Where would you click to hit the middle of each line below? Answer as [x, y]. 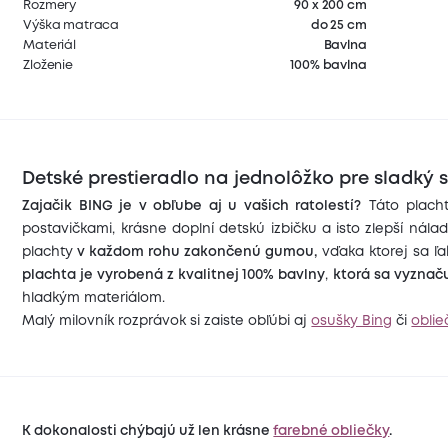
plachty [48, 251]
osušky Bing [352, 320]
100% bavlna [328, 66]
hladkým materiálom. [94, 297]
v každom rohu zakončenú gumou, [195, 251]
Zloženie [48, 66]
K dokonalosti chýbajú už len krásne [148, 430]
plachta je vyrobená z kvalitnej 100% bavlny [174, 274]
